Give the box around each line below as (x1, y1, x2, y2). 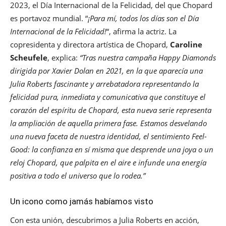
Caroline (170, 39, 202, 49)
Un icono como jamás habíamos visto (10, 196, 153, 206)
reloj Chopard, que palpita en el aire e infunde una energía (10, 157, 206, 167)
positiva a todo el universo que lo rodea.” (10, 170, 145, 181)
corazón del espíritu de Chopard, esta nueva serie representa (10, 104, 211, 115)
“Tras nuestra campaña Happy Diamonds (80, 52, 216, 63)
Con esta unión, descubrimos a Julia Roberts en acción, (10, 214, 199, 225)
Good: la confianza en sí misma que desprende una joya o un (10, 144, 213, 154)
